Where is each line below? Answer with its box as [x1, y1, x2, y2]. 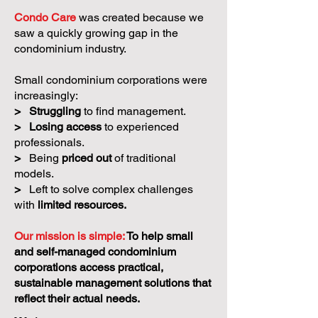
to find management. [81, 104, 186, 118]
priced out [62, 151, 111, 165]
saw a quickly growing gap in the [14, 26, 178, 40]
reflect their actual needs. [14, 292, 140, 305]
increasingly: [14, 89, 78, 102]
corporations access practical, [14, 261, 163, 274]
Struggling [29, 104, 81, 118]
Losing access [29, 120, 102, 133]
